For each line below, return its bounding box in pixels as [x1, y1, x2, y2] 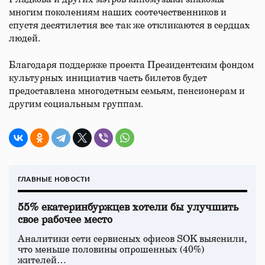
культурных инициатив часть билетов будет [9, 73, 207, 83]
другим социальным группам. [9, 99, 143, 109]
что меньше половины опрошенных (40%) [18, 245, 204, 254]
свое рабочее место [18, 215, 112, 225]
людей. [9, 34, 40, 43]
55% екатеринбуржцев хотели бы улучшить [18, 202, 238, 213]
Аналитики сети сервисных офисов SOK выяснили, [18, 234, 247, 244]
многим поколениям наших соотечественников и [9, 8, 227, 17]
